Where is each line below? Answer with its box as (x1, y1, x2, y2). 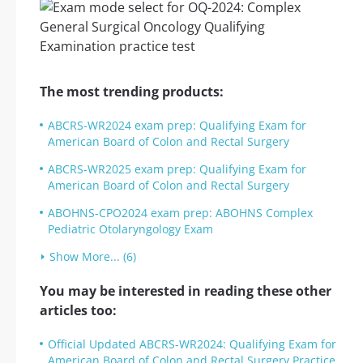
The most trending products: (40, 83, 224, 101)
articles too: (40, 301, 117, 320)
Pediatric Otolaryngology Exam (48, 221, 213, 237)
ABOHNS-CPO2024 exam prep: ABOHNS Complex (48, 205, 313, 221)
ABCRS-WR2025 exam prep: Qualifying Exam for (48, 161, 306, 177)
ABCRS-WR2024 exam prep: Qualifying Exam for (48, 117, 306, 134)
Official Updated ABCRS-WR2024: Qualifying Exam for (48, 336, 336, 352)
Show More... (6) (49, 249, 136, 265)
